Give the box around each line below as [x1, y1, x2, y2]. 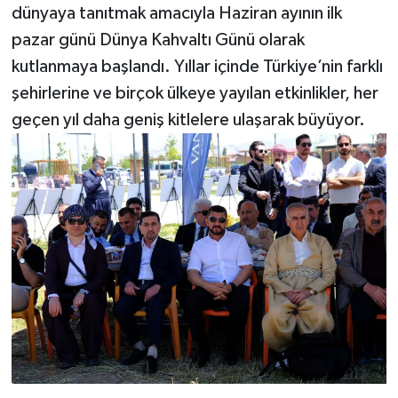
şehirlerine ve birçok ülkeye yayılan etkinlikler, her [11, 84, 378, 102]
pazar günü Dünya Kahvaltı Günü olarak [11, 30, 305, 49]
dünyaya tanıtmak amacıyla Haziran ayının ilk [11, 4, 342, 22]
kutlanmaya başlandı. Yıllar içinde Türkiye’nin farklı [11, 57, 383, 76]
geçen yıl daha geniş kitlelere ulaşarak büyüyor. [11, 110, 365, 129]
